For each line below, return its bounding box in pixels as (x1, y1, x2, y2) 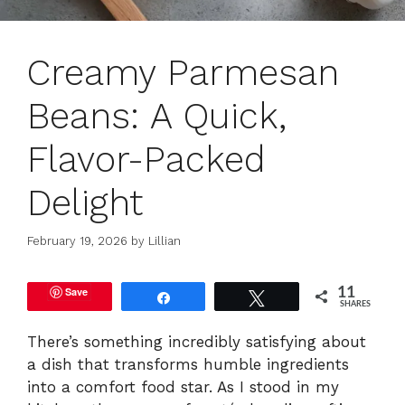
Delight (27, 181, 143, 224)
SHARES (340, 300, 372, 309)
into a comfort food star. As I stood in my (27, 378, 339, 397)
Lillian (148, 234, 181, 249)
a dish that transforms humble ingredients (27, 355, 349, 374)
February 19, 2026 (27, 234, 127, 249)
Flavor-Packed (27, 137, 266, 181)
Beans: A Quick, (27, 94, 287, 137)
